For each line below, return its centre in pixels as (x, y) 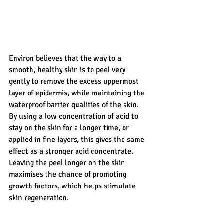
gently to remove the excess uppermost (75, 82)
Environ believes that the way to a (66, 58)
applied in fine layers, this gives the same (77, 140)
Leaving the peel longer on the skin (68, 163)
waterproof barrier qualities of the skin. (76, 105)
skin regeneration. (40, 198)
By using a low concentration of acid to (74, 116)
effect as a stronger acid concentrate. (73, 151)
